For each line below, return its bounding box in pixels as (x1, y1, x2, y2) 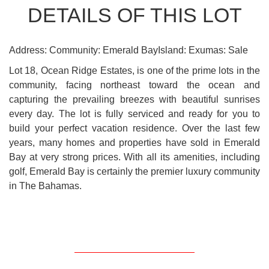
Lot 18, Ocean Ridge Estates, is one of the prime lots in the (9, 65, 260, 76)
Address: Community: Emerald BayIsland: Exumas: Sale (9, 45, 248, 56)
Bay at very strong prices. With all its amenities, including (9, 152, 260, 163)
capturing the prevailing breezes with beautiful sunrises (9, 94, 260, 105)
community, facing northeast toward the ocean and (9, 80, 260, 91)
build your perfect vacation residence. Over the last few (9, 123, 260, 134)
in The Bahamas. (9, 181, 82, 192)
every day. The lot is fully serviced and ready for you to (9, 109, 260, 119)
